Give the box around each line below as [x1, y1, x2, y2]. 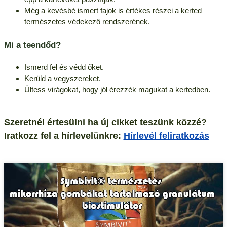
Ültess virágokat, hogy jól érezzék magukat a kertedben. [24, 85, 210, 94]
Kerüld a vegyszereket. [24, 73, 101, 83]
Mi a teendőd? [4, 40, 61, 49]
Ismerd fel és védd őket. [24, 62, 104, 71]
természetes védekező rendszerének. [24, 17, 150, 26]
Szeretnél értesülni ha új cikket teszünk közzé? [4, 117, 207, 127]
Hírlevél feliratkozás [123, 130, 209, 141]
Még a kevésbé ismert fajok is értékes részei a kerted [24, 6, 202, 15]
